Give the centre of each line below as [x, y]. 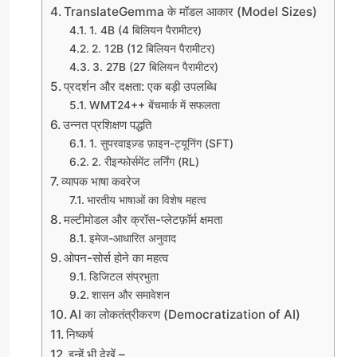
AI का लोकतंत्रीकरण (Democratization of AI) [185, 314]
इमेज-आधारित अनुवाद [132, 238]
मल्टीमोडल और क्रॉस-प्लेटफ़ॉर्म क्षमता [143, 219]
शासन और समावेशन [130, 294]
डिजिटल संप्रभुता [124, 276]
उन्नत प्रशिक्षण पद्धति [108, 124]
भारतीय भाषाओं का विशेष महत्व [146, 200]
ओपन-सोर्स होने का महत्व [116, 257]
